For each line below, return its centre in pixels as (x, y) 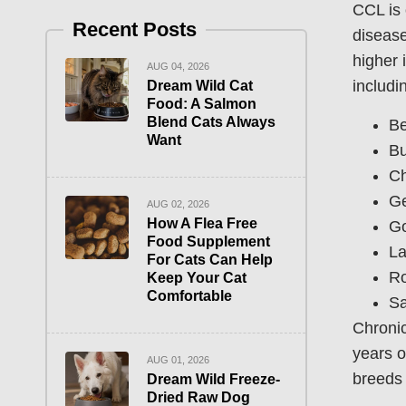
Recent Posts (135, 29)
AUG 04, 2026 (178, 66)
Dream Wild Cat (200, 85)
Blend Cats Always (211, 121)
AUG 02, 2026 (178, 203)
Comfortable (189, 295)
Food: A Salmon (202, 103)
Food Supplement (208, 241)
